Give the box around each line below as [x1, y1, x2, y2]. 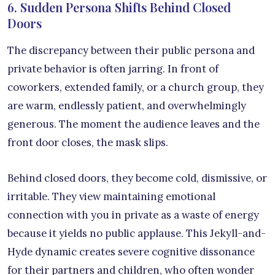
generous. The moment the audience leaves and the [7, 117, 260, 131]
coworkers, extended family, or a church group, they [7, 80, 264, 94]
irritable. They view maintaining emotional [7, 189, 215, 203]
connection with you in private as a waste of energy [7, 207, 259, 222]
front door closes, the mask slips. [7, 135, 168, 149]
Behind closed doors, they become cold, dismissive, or [7, 171, 267, 185]
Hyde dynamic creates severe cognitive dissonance [7, 244, 255, 258]
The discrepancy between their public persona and [7, 43, 255, 57]
